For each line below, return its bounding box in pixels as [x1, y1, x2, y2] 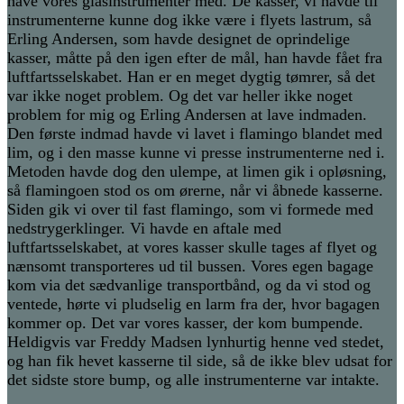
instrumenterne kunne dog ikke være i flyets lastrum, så [7, 11, 372, 30]
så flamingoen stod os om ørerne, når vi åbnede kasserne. [7, 181, 383, 200]
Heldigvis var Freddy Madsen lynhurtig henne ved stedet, [7, 333, 384, 352]
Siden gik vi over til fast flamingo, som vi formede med [7, 200, 373, 219]
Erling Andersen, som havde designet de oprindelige [7, 30, 350, 49]
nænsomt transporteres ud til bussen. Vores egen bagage [7, 257, 373, 276]
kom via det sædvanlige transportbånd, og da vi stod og [7, 276, 371, 295]
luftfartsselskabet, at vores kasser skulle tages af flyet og [7, 238, 377, 257]
